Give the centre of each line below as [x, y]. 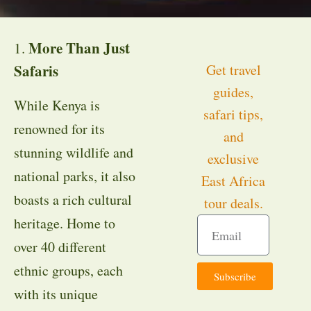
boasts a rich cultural [73, 200]
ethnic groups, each [68, 270]
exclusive [233, 159]
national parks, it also [75, 176]
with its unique [56, 294]
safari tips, [233, 114]
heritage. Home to [65, 223]
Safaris [36, 71]
